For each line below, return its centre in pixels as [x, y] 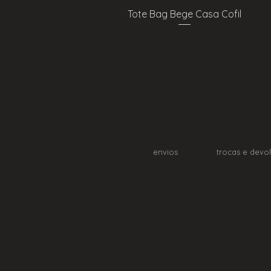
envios [165, 152]
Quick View [184, 12]
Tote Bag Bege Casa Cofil [185, 14]
